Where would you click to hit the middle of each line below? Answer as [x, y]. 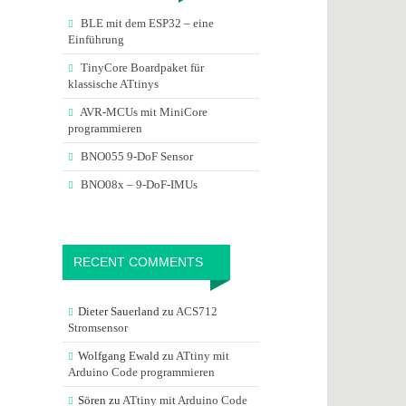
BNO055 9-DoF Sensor [136, 156]
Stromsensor [97, 328]
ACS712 [196, 311]
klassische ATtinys [113, 84]
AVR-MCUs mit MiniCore [143, 112]
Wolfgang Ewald [118, 356]
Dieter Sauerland [118, 311]
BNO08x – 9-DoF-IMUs [139, 184]
